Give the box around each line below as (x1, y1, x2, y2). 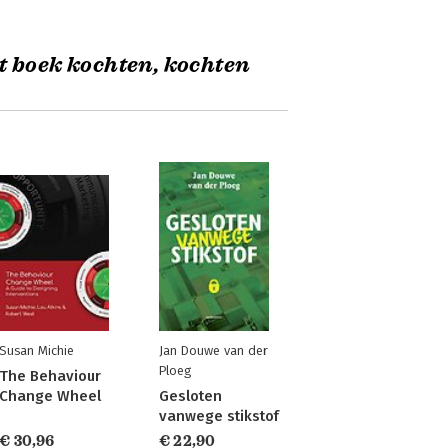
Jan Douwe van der (158, 343, 268, 358)
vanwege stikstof (158, 407, 279, 425)
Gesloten (158, 387, 222, 405)
